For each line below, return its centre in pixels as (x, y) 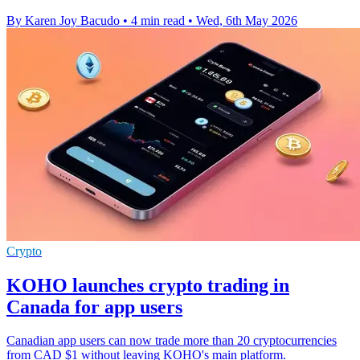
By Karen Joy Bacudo (63, 20)
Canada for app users (94, 307)
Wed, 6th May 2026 (247, 20)
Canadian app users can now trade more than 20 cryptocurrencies (172, 341)
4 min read (158, 20)
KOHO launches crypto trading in (148, 285)
